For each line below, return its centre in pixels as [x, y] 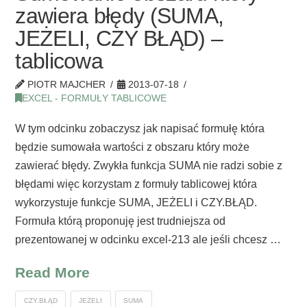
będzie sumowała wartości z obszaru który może [133, 147]
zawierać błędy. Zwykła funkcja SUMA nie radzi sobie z [149, 165]
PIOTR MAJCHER [65, 84]
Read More [53, 272]
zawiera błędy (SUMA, [120, 15]
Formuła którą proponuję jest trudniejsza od [121, 221]
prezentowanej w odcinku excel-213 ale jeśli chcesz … [148, 239]
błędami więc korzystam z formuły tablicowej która [136, 184]
